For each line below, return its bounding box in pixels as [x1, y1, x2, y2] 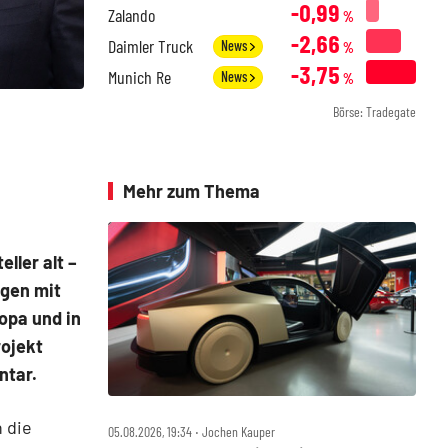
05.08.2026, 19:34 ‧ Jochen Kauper [108, 422, 275, 440]
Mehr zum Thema [123, 180, 260, 202]
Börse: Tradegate [333, 103, 416, 120]
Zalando [108, 4, 155, 26]
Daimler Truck [108, 35, 193, 57]
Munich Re [108, 66, 171, 88]
